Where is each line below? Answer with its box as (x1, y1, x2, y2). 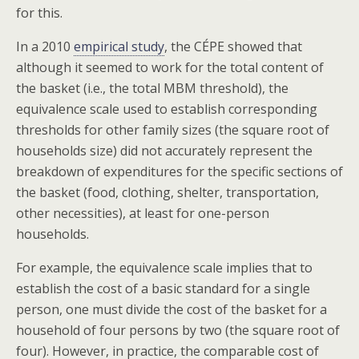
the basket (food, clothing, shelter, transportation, (16, 184, 319, 201)
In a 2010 (16, 38, 74, 55)
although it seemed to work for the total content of (16, 58, 324, 76)
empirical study (74, 38, 164, 55)
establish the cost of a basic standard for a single (16, 280, 310, 297)
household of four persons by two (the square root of (16, 321, 340, 339)
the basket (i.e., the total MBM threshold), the (16, 79, 288, 97)
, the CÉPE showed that (164, 38, 302, 55)
